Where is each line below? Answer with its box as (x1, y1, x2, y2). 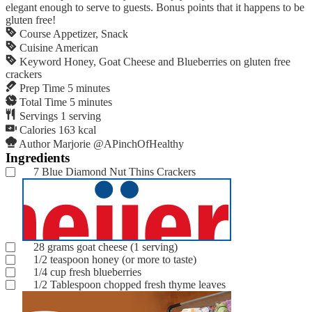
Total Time (19, 95, 67, 108)
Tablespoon (50, 278, 101, 290)
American (55, 41, 98, 54)
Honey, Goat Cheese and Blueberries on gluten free (64, 55, 290, 68)
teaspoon (50, 253, 89, 265)
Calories (19, 123, 56, 136)
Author (19, 137, 50, 150)
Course (19, 27, 51, 40)
